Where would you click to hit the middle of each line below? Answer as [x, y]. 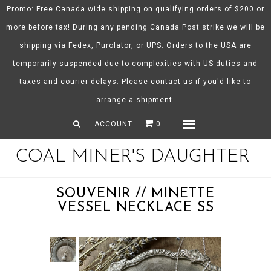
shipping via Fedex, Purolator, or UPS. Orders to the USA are [135, 45]
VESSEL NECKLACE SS [135, 208]
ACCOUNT [113, 124]
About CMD [144, 47]
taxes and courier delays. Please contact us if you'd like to [135, 82]
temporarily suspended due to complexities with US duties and [135, 64]
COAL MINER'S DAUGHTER [133, 157]
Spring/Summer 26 [158, 73]
